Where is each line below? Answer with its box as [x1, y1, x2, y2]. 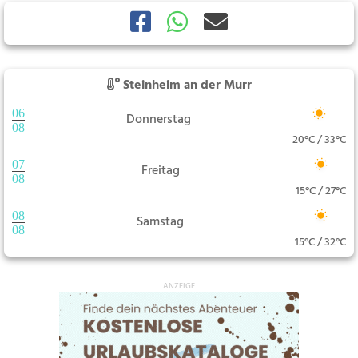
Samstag [136, 212, 184, 233]
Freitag [141, 161, 180, 182]
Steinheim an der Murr [119, 74, 252, 96]
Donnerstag [126, 109, 191, 131]
